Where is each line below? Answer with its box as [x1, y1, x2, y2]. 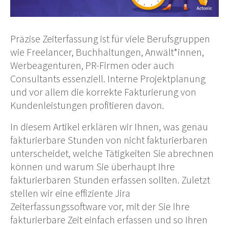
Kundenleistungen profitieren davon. [10, 99, 164, 112]
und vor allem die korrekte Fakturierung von [10, 85, 196, 99]
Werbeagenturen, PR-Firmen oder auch [10, 59, 174, 72]
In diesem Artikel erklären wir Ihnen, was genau [10, 120, 208, 133]
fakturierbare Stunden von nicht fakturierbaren [10, 133, 208, 147]
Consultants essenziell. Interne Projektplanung [10, 72, 205, 85]
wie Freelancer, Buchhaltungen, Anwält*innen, [10, 45, 204, 59]
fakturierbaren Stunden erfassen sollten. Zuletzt [10, 173, 210, 187]
